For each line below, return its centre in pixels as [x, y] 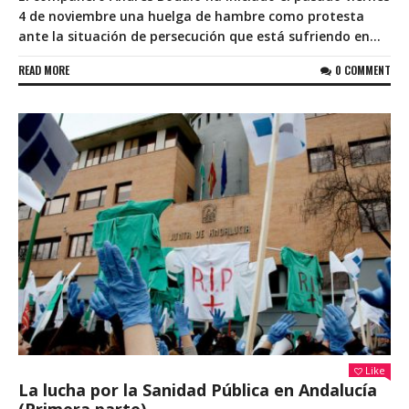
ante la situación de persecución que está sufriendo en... [199, 36]
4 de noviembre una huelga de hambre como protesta [191, 16]
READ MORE [44, 69]
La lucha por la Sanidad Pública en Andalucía [198, 390]
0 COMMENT [363, 69]
